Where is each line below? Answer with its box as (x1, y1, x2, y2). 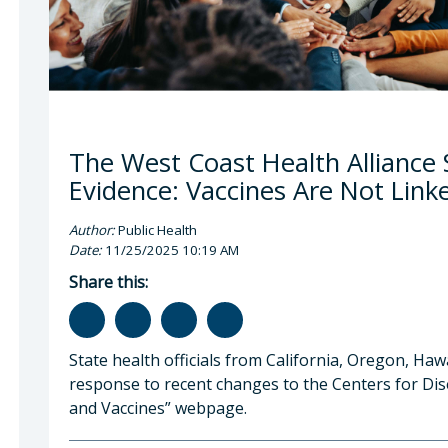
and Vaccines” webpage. (69, 396, 247, 419)
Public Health (115, 220, 197, 239)
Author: (69, 220, 115, 239)
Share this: (69, 270, 148, 293)
